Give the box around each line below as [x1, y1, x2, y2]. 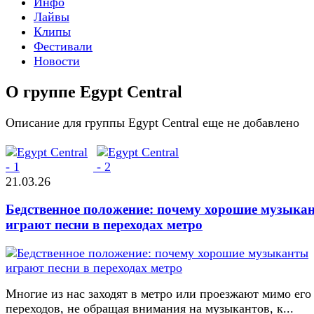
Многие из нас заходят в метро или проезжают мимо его [6, 287, 311, 301]
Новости [34, 53, 80, 68]
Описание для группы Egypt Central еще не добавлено [6, 115, 299, 130]
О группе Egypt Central [6, 82, 182, 101]
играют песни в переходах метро [6, 217, 203, 233]
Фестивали [34, 39, 93, 53]
